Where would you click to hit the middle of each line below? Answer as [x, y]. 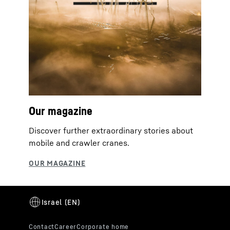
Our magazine [61, 111]
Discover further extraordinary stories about [111, 131]
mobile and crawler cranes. [79, 143]
